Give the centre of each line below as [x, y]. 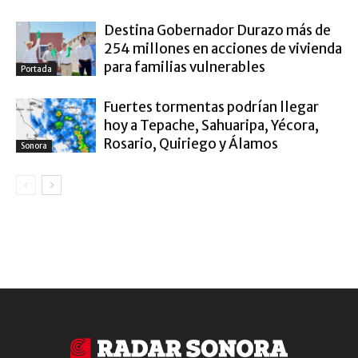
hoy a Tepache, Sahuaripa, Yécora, [211, 125]
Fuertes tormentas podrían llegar [211, 107]
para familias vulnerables [185, 67]
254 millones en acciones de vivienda [223, 48]
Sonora [34, 146]
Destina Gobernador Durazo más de [217, 30]
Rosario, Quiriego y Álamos [191, 143]
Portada [36, 70]
